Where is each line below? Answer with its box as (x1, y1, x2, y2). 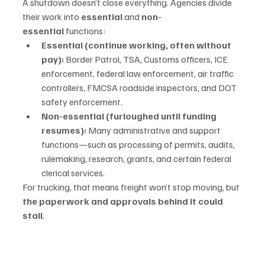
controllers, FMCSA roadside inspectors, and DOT (41, 82, 238, 93)
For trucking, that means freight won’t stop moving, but (22, 181, 241, 193)
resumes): (41, 124, 86, 136)
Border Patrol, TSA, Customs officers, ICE (64, 53, 230, 65)
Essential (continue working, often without (41, 39, 233, 51)
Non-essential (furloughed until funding (41, 110, 218, 122)
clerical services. (41, 167, 105, 179)
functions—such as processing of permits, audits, (41, 138, 237, 150)
